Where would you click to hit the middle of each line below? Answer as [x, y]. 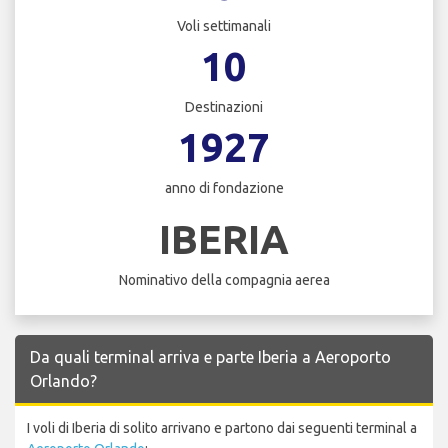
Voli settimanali [224, 26]
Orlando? [63, 380]
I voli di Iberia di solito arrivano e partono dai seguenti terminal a [222, 427]
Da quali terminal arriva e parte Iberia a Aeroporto [210, 356]
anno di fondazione [224, 188]
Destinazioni [224, 107]
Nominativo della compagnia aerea [224, 279]
